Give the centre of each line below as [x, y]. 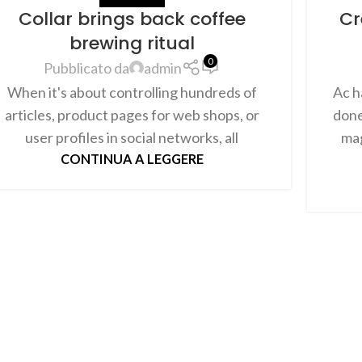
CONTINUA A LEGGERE [132, 158]
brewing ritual [132, 43]
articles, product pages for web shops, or [132, 114]
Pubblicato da [86, 68]
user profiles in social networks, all [132, 137]
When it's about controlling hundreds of [132, 92]
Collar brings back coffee [132, 19]
